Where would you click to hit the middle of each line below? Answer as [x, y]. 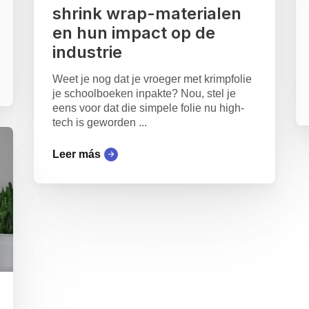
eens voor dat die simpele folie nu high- [148, 108]
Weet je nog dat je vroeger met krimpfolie [152, 79]
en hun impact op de [133, 33]
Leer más [76, 154]
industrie [87, 52]
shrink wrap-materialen [147, 14]
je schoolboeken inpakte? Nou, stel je [144, 94]
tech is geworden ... [99, 123]
